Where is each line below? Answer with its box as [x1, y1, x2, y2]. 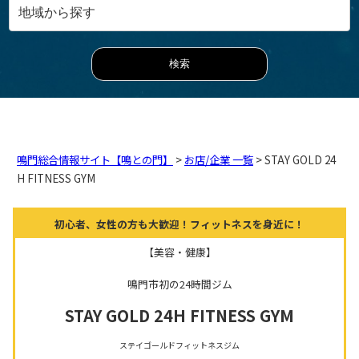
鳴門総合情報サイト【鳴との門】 [17, 151, 173, 167]
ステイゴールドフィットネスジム [119, 338, 240, 351]
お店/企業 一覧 [184, 151, 253, 167]
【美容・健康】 [143, 244, 216, 260]
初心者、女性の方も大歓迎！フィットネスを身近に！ [54, 216, 305, 232]
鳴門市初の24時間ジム [127, 276, 232, 292]
